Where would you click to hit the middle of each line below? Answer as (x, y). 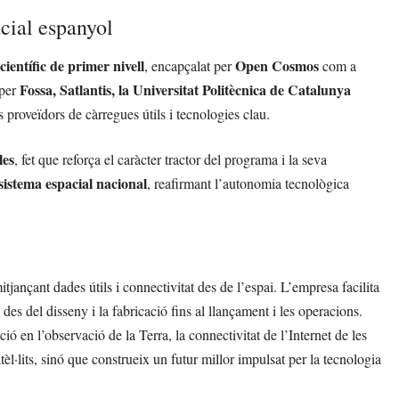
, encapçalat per (190, 66)
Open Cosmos (277, 66)
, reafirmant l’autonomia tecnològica (248, 183)
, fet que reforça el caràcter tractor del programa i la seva (171, 159)
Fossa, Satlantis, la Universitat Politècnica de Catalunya (185, 90)
